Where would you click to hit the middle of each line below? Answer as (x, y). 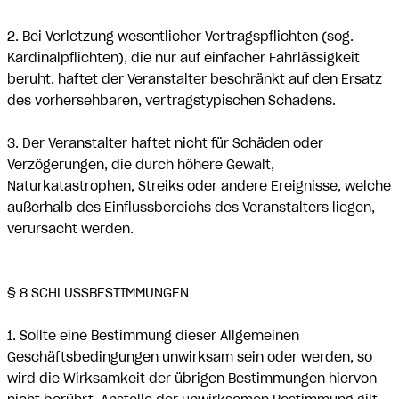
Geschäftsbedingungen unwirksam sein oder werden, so (190, 357)
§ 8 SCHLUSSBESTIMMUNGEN (98, 293)
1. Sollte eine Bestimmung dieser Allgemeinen (153, 336)
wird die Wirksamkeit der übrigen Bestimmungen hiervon (192, 379)
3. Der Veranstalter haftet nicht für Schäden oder (165, 143)
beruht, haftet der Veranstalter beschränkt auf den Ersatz (195, 79)
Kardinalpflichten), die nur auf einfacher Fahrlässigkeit (183, 58)
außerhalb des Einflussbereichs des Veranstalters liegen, (191, 208)
